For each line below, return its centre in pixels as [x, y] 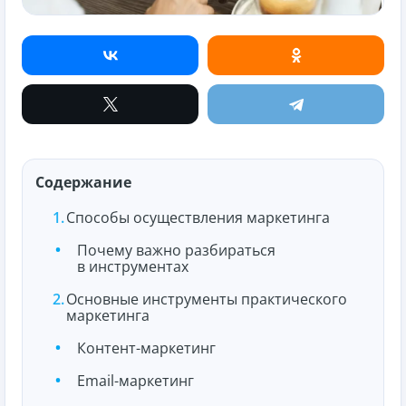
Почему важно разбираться [176, 251]
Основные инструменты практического [207, 300]
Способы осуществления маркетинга [198, 218]
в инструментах [133, 267]
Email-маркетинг [135, 381]
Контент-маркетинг [146, 348]
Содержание [83, 183]
